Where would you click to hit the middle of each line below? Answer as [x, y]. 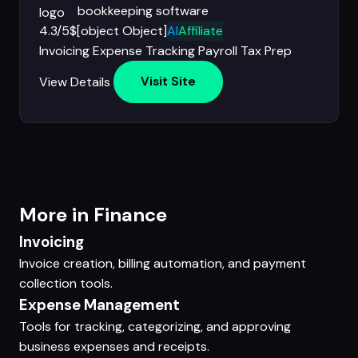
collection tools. [66, 284]
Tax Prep [266, 50]
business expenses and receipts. [114, 347]
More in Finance [93, 215]
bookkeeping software [143, 10]
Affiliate [201, 30]
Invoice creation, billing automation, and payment [163, 264]
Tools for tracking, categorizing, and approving [155, 327]
